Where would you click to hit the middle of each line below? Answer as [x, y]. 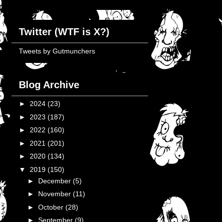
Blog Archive [49, 85]
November [55, 194]
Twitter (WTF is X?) [64, 32]
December [55, 181]
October [52, 207]
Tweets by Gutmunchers [57, 51]
